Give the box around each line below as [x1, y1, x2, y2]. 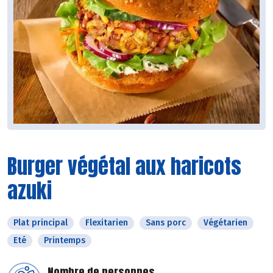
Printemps [44, 235, 85, 246]
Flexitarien [85, 217, 128, 228]
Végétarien [204, 217, 247, 228]
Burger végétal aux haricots [7, 150, 241, 182]
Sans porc [146, 217, 186, 228]
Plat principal [13, 217, 68, 228]
